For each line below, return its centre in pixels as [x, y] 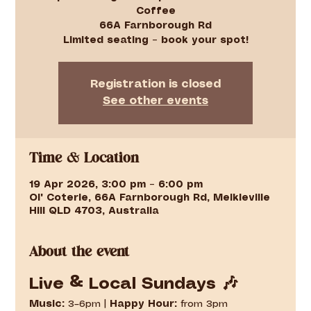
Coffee [155, 11]
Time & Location [84, 159]
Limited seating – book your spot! [155, 41]
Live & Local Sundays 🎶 [134, 285]
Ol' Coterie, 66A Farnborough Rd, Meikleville [150, 198]
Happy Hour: [144, 304]
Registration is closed [155, 85]
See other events [155, 101]
